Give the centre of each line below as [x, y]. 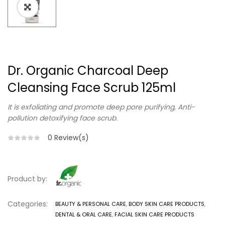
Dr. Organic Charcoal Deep [88, 71]
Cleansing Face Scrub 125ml [92, 88]
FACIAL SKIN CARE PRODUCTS [154, 215]
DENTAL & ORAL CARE [84, 215]
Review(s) [71, 138]
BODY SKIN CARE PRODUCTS [166, 204]
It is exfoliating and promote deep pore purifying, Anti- [101, 107]
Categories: [28, 204]
